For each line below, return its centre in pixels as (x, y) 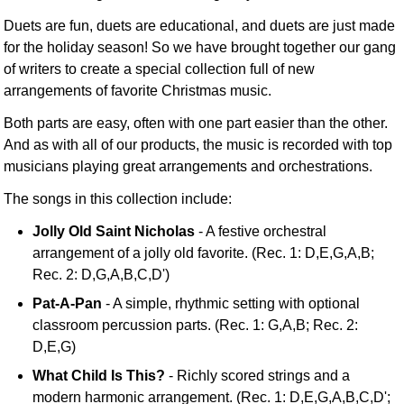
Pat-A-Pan (68, 303)
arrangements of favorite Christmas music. (138, 90)
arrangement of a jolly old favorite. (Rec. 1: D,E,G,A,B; (204, 252)
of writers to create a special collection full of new (160, 69)
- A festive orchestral (261, 231)
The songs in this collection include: (118, 198)
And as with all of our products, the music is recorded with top (198, 144)
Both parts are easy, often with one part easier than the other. (196, 123)
